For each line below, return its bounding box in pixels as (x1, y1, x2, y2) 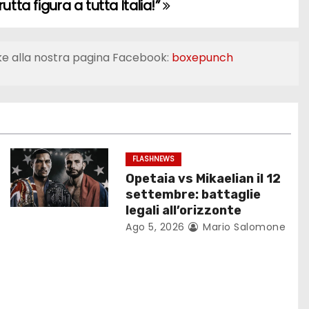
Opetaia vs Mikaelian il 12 (126, 171, 281, 186)
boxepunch (171, 50, 233, 66)
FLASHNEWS (132, 154, 175, 164)
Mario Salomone (199, 220, 286, 234)
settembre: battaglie (126, 187, 261, 202)
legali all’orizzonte (126, 203, 242, 218)
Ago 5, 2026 (126, 220, 185, 234)
